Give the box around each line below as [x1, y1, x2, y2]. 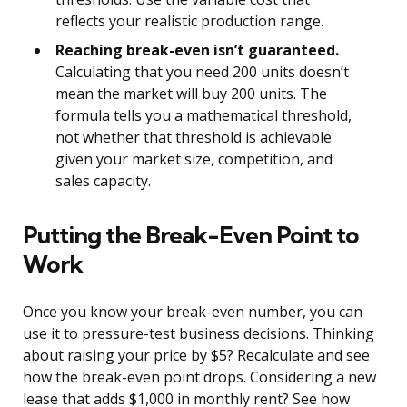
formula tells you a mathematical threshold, [55, 105, 352, 126]
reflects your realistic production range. [55, 11, 323, 32]
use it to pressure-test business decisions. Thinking [23, 323, 374, 344]
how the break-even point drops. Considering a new [23, 367, 376, 388]
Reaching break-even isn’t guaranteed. [55, 40, 339, 61]
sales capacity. [55, 171, 151, 192]
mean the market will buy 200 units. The [55, 84, 327, 104]
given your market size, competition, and [55, 149, 333, 170]
